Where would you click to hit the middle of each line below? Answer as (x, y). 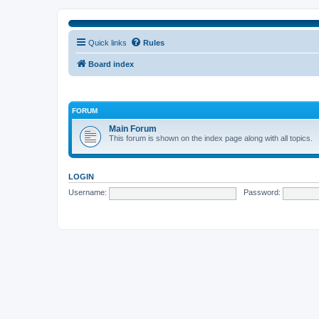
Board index (111, 64)
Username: (88, 193)
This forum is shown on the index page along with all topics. (211, 138)
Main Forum (133, 129)
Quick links (108, 43)
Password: (262, 193)
